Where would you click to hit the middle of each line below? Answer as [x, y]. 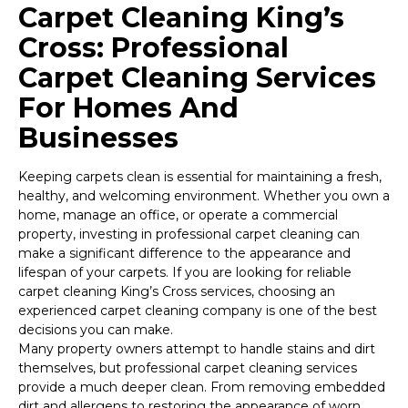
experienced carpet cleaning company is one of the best [198, 311]
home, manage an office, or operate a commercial [178, 215]
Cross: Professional [153, 48]
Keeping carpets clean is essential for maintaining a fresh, [200, 177]
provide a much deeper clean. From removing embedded [202, 388]
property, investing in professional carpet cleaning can [189, 235]
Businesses [98, 138]
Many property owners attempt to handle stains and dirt [197, 349]
